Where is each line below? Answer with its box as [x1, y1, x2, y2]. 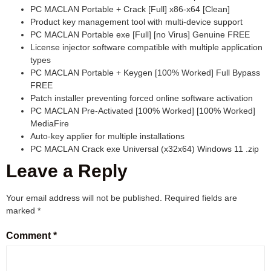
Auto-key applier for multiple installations [30, 131, 184, 142]
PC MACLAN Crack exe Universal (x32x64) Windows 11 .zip [30, 144, 259, 154]
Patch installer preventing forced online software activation [30, 93, 253, 103]
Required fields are [165, 193, 237, 203]
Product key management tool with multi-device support [30, 17, 243, 27]
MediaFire [30, 119, 69, 129]
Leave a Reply [6, 161, 128, 181]
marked [6, 206, 38, 216]
